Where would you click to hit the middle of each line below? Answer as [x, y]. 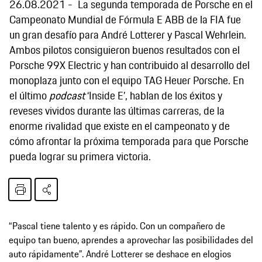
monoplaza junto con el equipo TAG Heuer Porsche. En [127, 80]
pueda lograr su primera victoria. [80, 156]
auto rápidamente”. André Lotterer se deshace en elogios [120, 254]
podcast [67, 95]
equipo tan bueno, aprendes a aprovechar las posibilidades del [131, 239]
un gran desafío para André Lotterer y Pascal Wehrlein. [128, 34]
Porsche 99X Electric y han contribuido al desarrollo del [130, 65]
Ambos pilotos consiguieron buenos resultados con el [125, 49]
